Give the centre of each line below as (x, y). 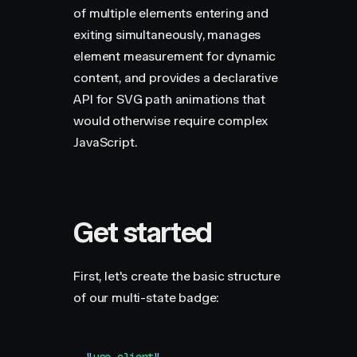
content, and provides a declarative (176, 78)
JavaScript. (105, 142)
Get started (143, 232)
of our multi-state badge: (147, 298)
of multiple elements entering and (171, 13)
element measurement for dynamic (175, 56)
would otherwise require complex (171, 121)
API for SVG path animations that (170, 99)
